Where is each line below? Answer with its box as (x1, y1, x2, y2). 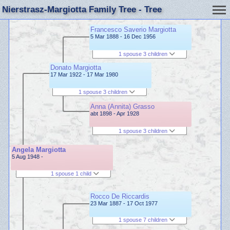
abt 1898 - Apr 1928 (90, 110, 139, 117)
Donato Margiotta (50, 64, 101, 72)
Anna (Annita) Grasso (90, 102, 155, 110)
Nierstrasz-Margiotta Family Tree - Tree (2, 5, 162, 14)
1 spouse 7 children (118, 217, 169, 223)
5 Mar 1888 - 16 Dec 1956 (90, 33, 156, 40)
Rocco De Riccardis (90, 193, 149, 200)
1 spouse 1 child (50, 170, 93, 177)
